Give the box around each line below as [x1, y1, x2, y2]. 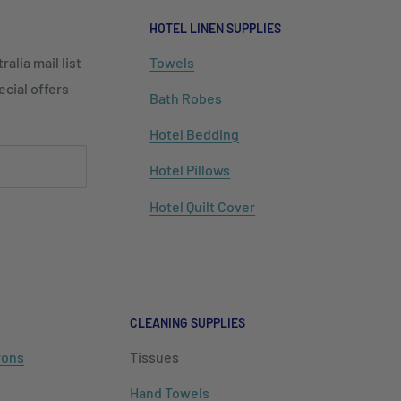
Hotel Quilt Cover [149, 197, 256, 215]
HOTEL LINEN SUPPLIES [149, 21, 282, 36]
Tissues [129, 347, 179, 365]
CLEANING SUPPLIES [129, 314, 245, 330]
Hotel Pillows [149, 161, 231, 179]
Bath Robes [149, 90, 223, 107]
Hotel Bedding [149, 125, 240, 143]
